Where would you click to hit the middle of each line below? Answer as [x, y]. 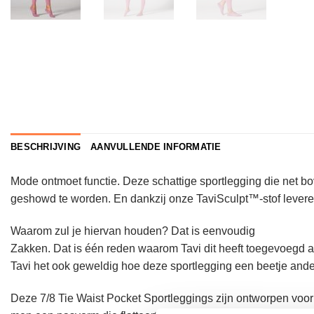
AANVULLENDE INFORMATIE [156, 147]
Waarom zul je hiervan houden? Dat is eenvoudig [133, 231]
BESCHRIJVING [46, 147]
